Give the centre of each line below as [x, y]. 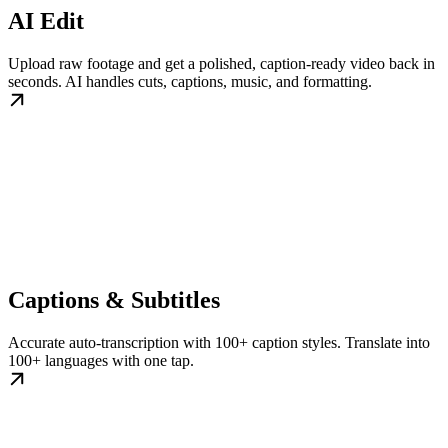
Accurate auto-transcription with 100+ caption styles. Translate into [219, 343]
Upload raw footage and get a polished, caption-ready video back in [221, 64]
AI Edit [46, 21]
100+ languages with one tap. [101, 361]
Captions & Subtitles [114, 300]
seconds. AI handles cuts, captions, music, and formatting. [190, 82]
